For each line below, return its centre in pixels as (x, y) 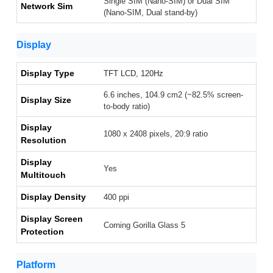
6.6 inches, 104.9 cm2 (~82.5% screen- (173, 95)
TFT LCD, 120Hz (133, 74)
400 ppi (116, 197)
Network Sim (47, 6)
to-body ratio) (127, 107)
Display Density (53, 197)
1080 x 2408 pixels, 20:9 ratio (156, 134)
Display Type (48, 73)
